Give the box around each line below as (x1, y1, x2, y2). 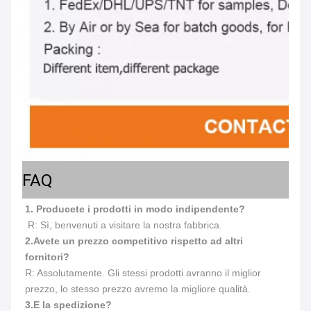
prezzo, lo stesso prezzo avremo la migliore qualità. (25, 283, 251, 294)
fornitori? (25, 251, 69, 262)
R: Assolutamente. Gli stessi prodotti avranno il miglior (25, 267, 261, 278)
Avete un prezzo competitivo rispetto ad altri (33, 235, 243, 246)
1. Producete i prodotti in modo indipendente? (25, 203, 245, 215)
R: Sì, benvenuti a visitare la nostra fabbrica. (28, 219, 222, 230)
